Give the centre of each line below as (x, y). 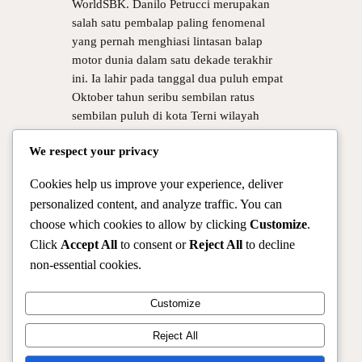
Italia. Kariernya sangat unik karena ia (168, 134)
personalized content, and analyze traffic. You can (156, 204)
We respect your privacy (94, 151)
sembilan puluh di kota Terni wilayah (165, 115)
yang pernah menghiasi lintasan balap (167, 41)
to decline (269, 244)
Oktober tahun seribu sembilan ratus (163, 97)
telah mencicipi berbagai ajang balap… (170, 152)
